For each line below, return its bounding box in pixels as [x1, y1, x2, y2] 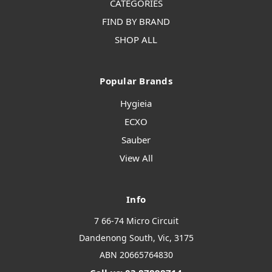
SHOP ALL [115, 33, 157, 46]
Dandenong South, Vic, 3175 [78, 232, 194, 244]
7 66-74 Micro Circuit [93, 215, 178, 227]
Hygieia [120, 97, 152, 110]
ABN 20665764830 [99, 249, 173, 261]
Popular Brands [100, 75, 172, 87]
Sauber [121, 134, 151, 146]
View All [119, 152, 153, 165]
